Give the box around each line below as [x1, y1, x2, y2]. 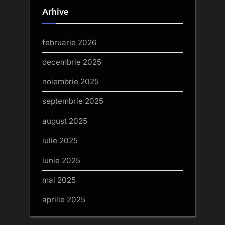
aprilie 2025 [42, 194, 85, 204]
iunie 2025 [42, 155, 80, 165]
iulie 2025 [42, 136, 78, 146]
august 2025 [42, 116, 87, 126]
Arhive [42, 7, 68, 17]
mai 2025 [42, 175, 76, 185]
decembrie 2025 [42, 57, 101, 67]
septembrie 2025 [42, 96, 103, 106]
